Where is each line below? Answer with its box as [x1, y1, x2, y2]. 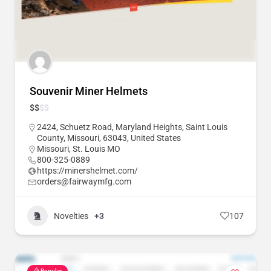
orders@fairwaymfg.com [37, 176, 131, 186]
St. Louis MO [73, 143, 120, 154]
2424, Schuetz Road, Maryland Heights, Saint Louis [37, 122, 227, 132]
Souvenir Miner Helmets [30, 84, 148, 97]
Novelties [54, 211, 88, 221]
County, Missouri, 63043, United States [37, 132, 181, 143]
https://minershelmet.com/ [37, 165, 138, 175]
